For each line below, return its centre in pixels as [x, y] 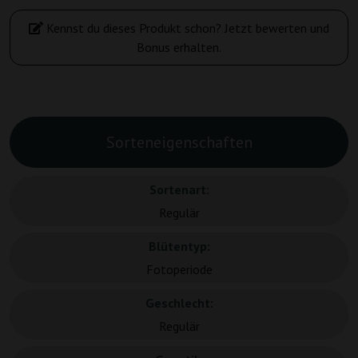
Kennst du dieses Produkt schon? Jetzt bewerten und [186, 28]
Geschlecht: [179, 303]
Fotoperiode [179, 270]
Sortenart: [179, 190]
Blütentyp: [179, 247]
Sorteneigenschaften [179, 143]
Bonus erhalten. [179, 48]
